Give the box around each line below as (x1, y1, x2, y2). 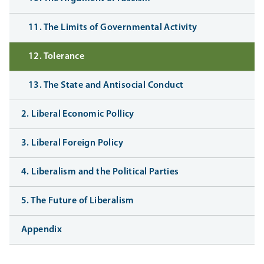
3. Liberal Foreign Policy (21, 138, 123, 148)
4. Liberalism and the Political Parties (21, 167, 179, 177)
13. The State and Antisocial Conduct (28, 81, 184, 91)
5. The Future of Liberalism (21, 196, 134, 206)
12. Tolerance (28, 52, 85, 62)
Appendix (21, 225, 62, 235)
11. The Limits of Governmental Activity (28, 23, 197, 33)
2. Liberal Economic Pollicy (21, 110, 134, 120)
